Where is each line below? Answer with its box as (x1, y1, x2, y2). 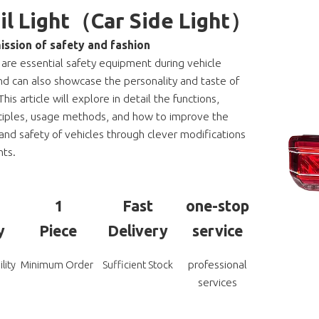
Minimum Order (21, 258, 96, 271)
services (197, 276, 237, 289)
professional (187, 258, 247, 271)
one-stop (185, 197, 249, 214)
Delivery (107, 221, 168, 239)
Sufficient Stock (102, 258, 173, 271)
